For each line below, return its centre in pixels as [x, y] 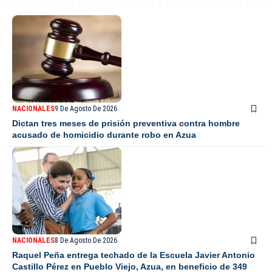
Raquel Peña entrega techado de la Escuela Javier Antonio [134, 255]
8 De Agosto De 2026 [86, 241]
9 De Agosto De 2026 [86, 109]
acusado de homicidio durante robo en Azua [104, 135]
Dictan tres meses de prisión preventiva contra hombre [126, 124]
